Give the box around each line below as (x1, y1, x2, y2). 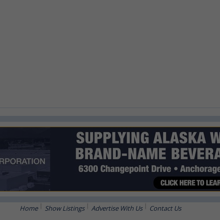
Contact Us (149, 204, 181, 213)
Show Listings (44, 204, 84, 213)
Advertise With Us (91, 204, 142, 213)
